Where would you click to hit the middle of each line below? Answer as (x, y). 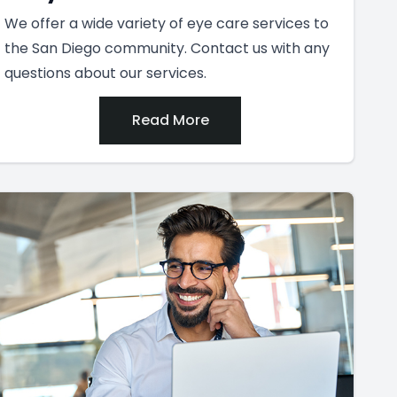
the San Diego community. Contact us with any (167, 48)
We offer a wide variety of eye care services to (167, 23)
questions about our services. (105, 73)
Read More (170, 120)
